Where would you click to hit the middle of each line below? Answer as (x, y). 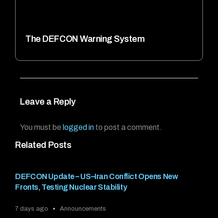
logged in (79, 127)
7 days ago (32, 209)
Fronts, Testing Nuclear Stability (71, 187)
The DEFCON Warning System (85, 39)
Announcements (83, 209)
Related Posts (43, 145)
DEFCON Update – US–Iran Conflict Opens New (97, 177)
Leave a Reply (48, 102)
